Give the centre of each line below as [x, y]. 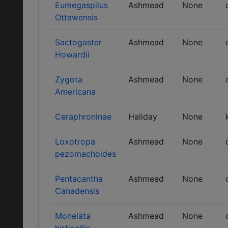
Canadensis [77, 191]
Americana [75, 92]
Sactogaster [78, 42]
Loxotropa [75, 141]
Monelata [73, 216]
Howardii [72, 54]
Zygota [69, 79]
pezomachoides [85, 154]
